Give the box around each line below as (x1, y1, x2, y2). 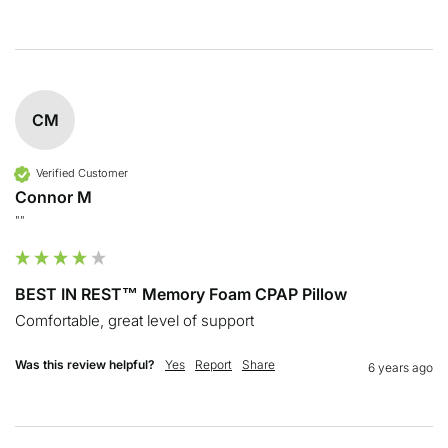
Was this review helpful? (15, 356, 155, 372)
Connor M (15, 186, 92, 207)
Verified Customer (36, 166, 128, 181)
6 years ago (368, 359, 433, 375)
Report (195, 356, 232, 372)
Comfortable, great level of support (15, 310, 254, 330)
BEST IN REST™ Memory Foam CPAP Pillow (15, 283, 347, 304)
